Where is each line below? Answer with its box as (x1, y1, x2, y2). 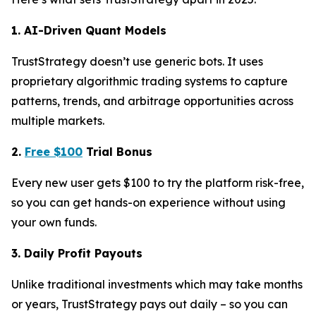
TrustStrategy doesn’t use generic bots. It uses (11, 54, 263, 68)
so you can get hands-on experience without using (11, 195, 286, 209)
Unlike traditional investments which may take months (11, 277, 303, 291)
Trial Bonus (83, 145, 152, 159)
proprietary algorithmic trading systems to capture (11, 74, 288, 88)
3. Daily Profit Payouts (11, 246, 142, 260)
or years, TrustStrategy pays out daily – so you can (11, 297, 288, 311)
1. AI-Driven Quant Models (11, 23, 166, 37)
